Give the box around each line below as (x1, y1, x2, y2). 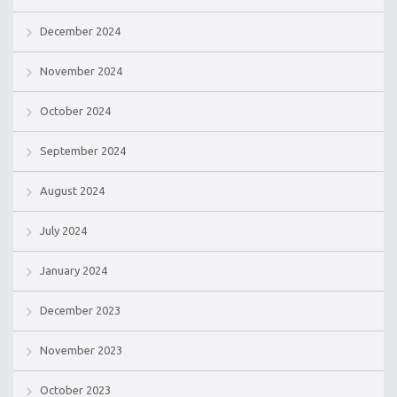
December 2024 (40, 25, 121, 38)
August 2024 (40, 184, 105, 198)
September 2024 (40, 144, 126, 158)
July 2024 (40, 224, 87, 237)
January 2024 (40, 264, 107, 277)
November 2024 (40, 65, 122, 78)
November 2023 (40, 344, 122, 357)
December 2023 (40, 304, 121, 317)
